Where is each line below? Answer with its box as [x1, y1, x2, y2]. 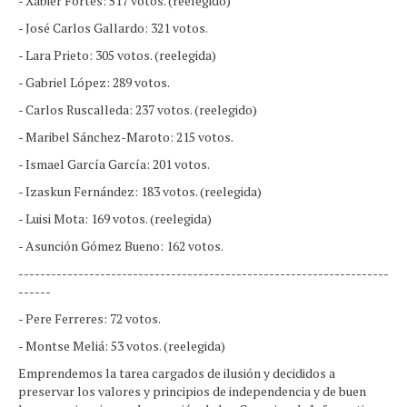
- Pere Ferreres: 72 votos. [18, 310, 161, 327]
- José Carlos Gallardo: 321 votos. [18, 19, 208, 36]
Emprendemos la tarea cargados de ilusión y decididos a [18, 364, 335, 382]
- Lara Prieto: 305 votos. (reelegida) [18, 46, 216, 64]
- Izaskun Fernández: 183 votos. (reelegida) [18, 183, 262, 200]
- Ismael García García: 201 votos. [18, 155, 210, 173]
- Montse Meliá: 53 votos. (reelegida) [18, 337, 225, 354]
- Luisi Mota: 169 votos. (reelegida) [18, 210, 212, 227]
